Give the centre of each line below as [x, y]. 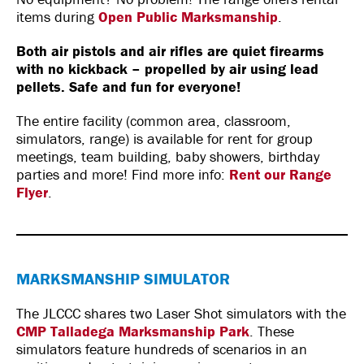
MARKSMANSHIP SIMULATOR [123, 278]
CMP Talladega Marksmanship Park [133, 331]
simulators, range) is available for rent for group [165, 139]
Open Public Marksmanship [188, 17]
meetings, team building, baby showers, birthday [168, 156]
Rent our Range [280, 174]
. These [272, 331]
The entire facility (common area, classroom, [154, 121]
